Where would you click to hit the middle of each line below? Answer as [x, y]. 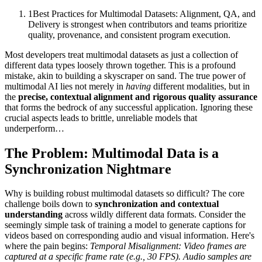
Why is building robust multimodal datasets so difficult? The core [125, 194]
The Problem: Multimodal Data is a [112, 153]
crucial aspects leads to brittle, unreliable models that [101, 118]
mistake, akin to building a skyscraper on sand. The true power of [125, 75]
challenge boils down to [50, 204]
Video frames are [214, 246]
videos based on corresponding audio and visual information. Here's [130, 236]
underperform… [35, 128]
